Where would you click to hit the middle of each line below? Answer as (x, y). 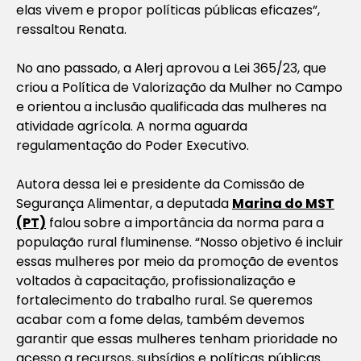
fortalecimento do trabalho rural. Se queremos (164, 300)
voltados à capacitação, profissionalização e (156, 280)
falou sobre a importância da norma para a (185, 222)
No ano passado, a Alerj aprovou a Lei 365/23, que (171, 68)
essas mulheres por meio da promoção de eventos (177, 261)
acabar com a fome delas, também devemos (160, 319)
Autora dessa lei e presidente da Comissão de (160, 184)
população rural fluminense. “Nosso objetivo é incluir (180, 242)
